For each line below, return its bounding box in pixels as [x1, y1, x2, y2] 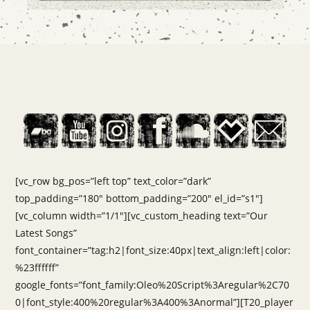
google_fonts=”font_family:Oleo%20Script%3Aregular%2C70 [15, 278, 290, 291]
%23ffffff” [15, 261, 60, 274]
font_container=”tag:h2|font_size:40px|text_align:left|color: [15, 244, 291, 257]
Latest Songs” [15, 226, 77, 239]
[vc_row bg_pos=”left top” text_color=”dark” [15, 174, 212, 188]
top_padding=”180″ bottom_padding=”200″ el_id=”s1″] [15, 192, 264, 205]
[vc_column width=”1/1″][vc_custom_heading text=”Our [15, 209, 268, 222]
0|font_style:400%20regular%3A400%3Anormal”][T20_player [15, 295, 294, 309]
